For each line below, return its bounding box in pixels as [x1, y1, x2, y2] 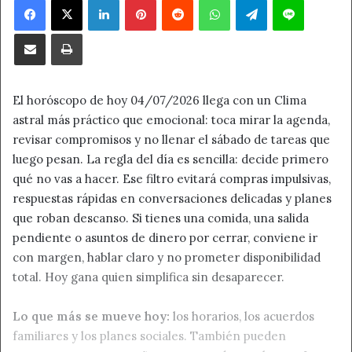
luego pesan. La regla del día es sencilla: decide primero [13, 152, 328, 167]
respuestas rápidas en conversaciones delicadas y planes [13, 191, 332, 207]
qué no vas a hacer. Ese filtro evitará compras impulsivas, [13, 171, 331, 187]
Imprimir [82, 26, 126, 40]
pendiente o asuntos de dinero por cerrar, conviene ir [13, 230, 317, 246]
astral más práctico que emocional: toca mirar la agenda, [13, 112, 330, 128]
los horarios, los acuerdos [170, 309, 314, 324]
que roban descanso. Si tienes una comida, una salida [13, 211, 309, 226]
